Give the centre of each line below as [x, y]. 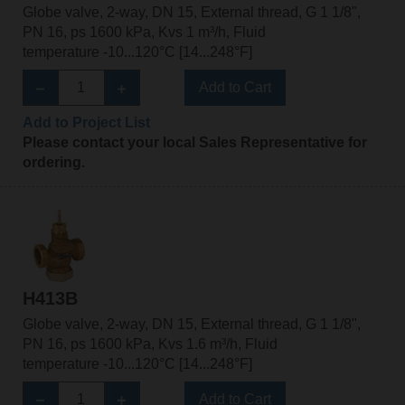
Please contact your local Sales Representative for [194, 143]
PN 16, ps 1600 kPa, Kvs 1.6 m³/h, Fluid [150, 344]
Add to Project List [86, 123]
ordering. [53, 163]
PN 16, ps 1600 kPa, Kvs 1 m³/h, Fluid [144, 33]
